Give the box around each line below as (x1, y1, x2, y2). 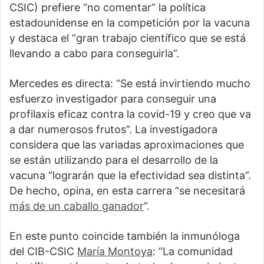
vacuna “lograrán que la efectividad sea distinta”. (9, 169, 251, 182)
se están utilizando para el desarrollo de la (9, 154, 218, 167)
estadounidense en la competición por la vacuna (9, 16, 250, 29)
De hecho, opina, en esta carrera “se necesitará (9, 184, 245, 197)
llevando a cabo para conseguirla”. (9, 47, 179, 60)
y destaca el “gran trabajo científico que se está (9, 32, 246, 45)
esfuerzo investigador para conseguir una (9, 93, 216, 105)
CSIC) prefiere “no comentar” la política (9, 1, 206, 14)
